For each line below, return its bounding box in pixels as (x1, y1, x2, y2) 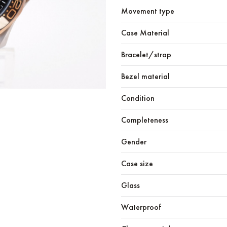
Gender (121, 136, 146, 147)
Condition (121, 93, 155, 103)
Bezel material (121, 71, 170, 82)
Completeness (121, 115, 168, 125)
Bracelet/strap (121, 49, 171, 60)
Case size (121, 158, 153, 169)
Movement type (121, 6, 174, 16)
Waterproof (121, 202, 161, 212)
